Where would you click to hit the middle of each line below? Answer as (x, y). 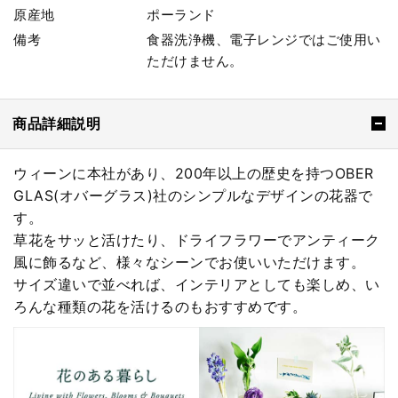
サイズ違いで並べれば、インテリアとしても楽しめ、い (197, 284)
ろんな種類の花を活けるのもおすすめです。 (160, 306)
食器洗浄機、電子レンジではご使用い (264, 40)
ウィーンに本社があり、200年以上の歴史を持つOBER (194, 173)
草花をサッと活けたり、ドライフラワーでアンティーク (197, 239)
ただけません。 (195, 61)
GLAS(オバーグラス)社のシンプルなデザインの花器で (193, 195)
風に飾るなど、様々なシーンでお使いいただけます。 (189, 262)
